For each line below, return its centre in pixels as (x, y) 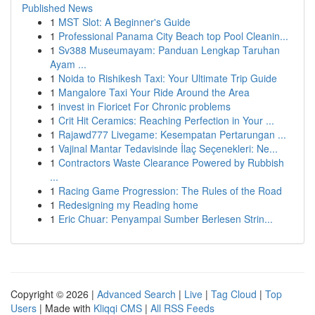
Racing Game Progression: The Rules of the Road (170, 191)
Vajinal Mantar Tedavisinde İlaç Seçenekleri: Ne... (168, 148)
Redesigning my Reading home (128, 205)
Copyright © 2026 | (54, 294)
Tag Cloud (234, 294)
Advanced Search (136, 294)
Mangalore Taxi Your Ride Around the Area (154, 92)
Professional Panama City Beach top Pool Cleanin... (173, 36)
